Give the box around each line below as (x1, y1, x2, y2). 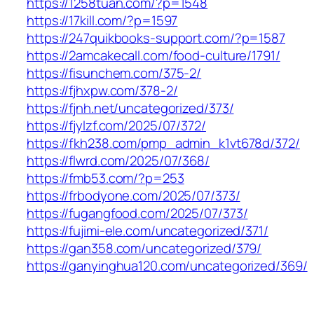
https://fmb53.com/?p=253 (27, 168, 184, 187)
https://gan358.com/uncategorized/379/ (27, 238, 262, 257)
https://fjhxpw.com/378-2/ (27, 81, 178, 100)
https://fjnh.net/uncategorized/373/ (27, 98, 234, 117)
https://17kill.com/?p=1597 (27, 11, 178, 29)
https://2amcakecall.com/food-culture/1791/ (27, 46, 280, 64)
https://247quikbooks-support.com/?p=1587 (27, 28, 285, 47)
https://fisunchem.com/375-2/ (27, 63, 202, 82)
